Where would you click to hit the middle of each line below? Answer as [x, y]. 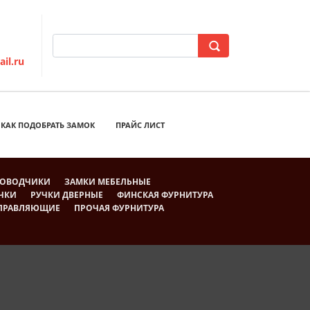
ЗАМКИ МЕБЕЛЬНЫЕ [107, 181]
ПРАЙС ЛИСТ [140, 125]
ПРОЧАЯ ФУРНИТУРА [119, 208]
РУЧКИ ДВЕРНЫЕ [66, 194]
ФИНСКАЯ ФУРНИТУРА [165, 194]
